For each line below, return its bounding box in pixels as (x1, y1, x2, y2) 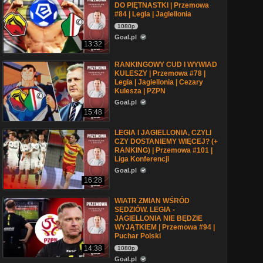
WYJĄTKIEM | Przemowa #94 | (114, 223, 215, 231)
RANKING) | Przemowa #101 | (114, 146, 213, 154)
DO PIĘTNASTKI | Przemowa (114, 1, 209, 9)
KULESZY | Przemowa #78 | (114, 69, 205, 77)
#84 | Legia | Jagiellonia (114, 10, 191, 18)
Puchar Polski (114, 232, 161, 240)
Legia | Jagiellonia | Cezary (114, 78, 203, 86)
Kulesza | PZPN (114, 87, 166, 95)
